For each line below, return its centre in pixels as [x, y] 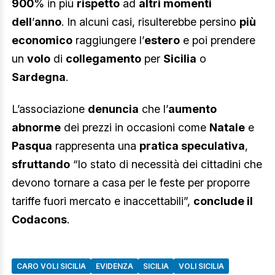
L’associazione [50, 109]
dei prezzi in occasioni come [135, 127]
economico [42, 41]
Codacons [39, 219]
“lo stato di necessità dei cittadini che [166, 164]
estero [162, 41]
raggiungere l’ [108, 41]
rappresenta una [96, 145]
